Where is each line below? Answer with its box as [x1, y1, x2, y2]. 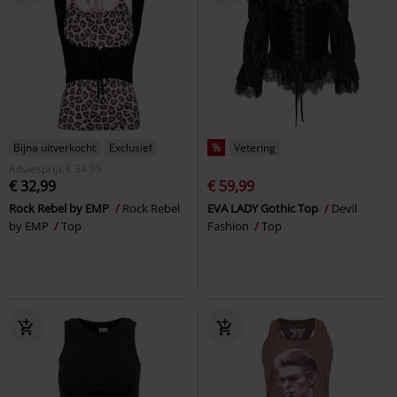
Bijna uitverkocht [13, 139, 96, 155]
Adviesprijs [9, 160, 63, 176]
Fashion [207, 217, 252, 234]
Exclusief [109, 139, 152, 155]
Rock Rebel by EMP [9, 199, 112, 216]
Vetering [234, 139, 276, 155]
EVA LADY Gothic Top [207, 199, 321, 216]
